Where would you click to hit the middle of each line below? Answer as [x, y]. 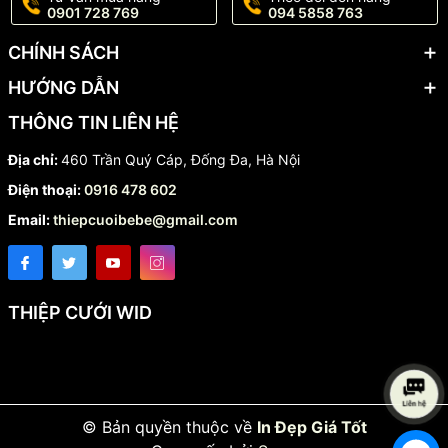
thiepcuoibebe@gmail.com [145, 220]
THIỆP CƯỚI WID [79, 313]
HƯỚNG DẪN [63, 88]
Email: [30, 220]
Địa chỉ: [34, 160]
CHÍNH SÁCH [63, 53]
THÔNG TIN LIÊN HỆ [93, 123]
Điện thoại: [45, 190]
